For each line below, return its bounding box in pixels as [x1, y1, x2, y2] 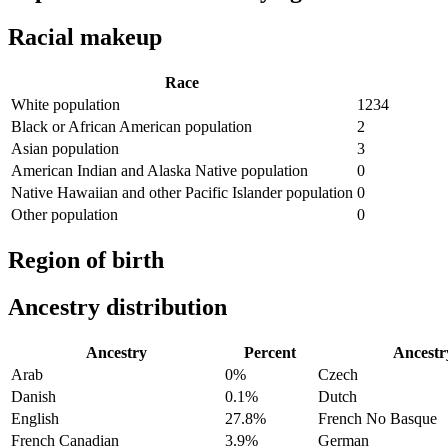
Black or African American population [11, 118, 252, 136]
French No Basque [318, 409, 437, 427]
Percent [243, 343, 296, 361]
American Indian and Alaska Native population [11, 162, 308, 180]
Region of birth [8, 247, 164, 274]
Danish [11, 387, 56, 405]
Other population [11, 206, 118, 224]
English [11, 409, 59, 427]
